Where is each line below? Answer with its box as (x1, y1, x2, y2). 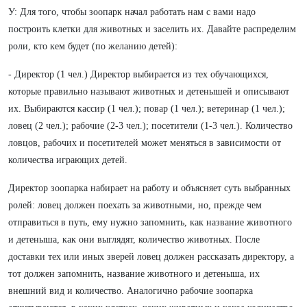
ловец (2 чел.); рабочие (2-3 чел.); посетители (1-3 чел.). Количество (8, 121, 293, 131)
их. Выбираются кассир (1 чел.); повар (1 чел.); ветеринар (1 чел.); (8, 103, 285, 114)
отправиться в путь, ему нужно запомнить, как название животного (8, 217, 292, 228)
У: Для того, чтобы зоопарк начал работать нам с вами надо (8, 7, 256, 17)
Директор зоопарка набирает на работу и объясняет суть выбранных (8, 183, 291, 193)
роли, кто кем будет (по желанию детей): (8, 41, 177, 51)
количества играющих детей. (8, 155, 127, 165)
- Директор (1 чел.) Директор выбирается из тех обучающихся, (8, 69, 269, 79)
